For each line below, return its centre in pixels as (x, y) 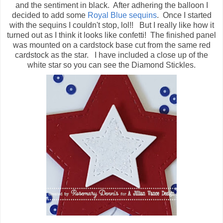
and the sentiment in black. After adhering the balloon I (111, 5)
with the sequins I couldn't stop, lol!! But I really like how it (111, 25)
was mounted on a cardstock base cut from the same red (111, 45)
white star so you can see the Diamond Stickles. (111, 65)
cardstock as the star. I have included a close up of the (111, 55)
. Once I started (184, 15)
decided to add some (50, 15)
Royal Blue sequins (122, 15)
